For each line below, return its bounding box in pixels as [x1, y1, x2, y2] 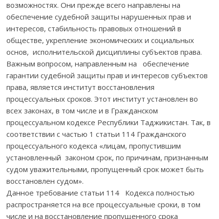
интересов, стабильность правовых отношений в [6, 23, 182, 33]
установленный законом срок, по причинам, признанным [6, 152, 209, 162]
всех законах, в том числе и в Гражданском [6, 105, 158, 115]
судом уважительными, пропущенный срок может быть [6, 164, 204, 174]
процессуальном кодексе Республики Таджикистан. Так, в [6, 117, 211, 127]
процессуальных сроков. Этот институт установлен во [6, 93, 198, 104]
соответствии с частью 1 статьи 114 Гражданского [6, 129, 187, 139]
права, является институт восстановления [6, 82, 155, 92]
